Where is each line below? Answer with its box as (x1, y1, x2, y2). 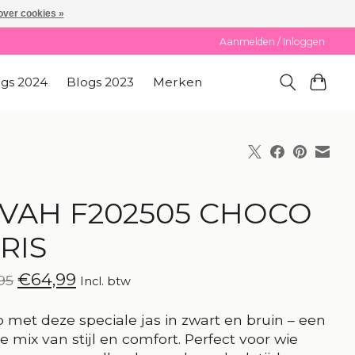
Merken (153, 74, 203, 90)
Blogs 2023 (67, 74, 135, 90)
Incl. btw (79, 273, 131, 288)
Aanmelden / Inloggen (219, 35, 326, 48)
